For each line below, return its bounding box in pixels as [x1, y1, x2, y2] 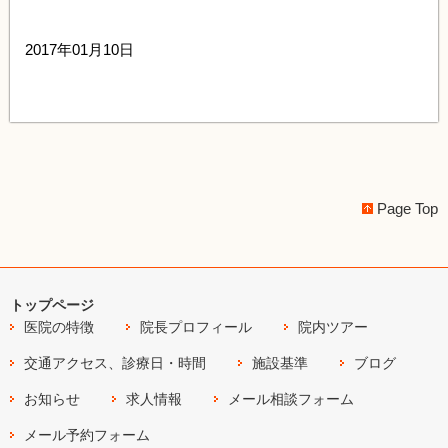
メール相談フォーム [228, 390, 355, 407]
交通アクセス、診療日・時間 [24, 354, 207, 371]
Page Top [377, 200, 438, 218]
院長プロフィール [140, 318, 253, 335]
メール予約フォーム [24, 426, 151, 443]
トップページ [10, 296, 94, 313]
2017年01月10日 [25, 40, 134, 58]
